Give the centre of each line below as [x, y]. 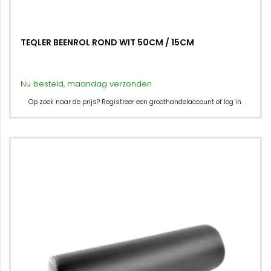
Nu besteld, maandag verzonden [86, 84]
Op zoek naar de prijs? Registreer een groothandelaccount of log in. [135, 102]
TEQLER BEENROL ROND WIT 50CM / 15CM [107, 42]
